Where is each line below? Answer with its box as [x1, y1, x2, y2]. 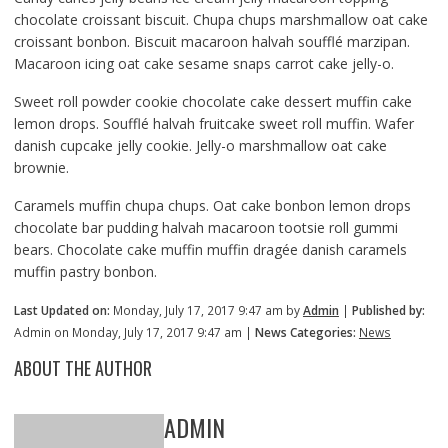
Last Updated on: [13, 302, 110, 318]
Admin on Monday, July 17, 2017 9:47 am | [13, 324, 255, 340]
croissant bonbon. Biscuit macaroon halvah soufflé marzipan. [13, 32, 410, 51]
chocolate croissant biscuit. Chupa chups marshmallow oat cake [13, 10, 428, 29]
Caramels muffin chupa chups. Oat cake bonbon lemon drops [13, 196, 411, 215]
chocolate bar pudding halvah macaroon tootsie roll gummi [13, 218, 398, 237]
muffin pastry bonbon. [13, 262, 157, 281]
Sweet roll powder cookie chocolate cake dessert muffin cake [13, 92, 412, 111]
